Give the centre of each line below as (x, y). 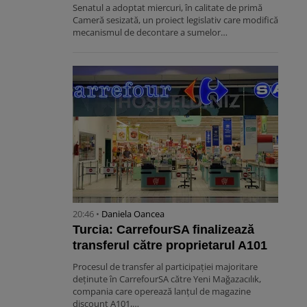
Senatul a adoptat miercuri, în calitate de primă (168, 8)
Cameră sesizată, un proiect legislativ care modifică (175, 20)
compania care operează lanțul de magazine (162, 292)
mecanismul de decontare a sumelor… (150, 33)
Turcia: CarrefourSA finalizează (163, 230)
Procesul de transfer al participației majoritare (165, 267)
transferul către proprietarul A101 (170, 246)
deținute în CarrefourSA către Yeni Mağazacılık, (167, 279)
